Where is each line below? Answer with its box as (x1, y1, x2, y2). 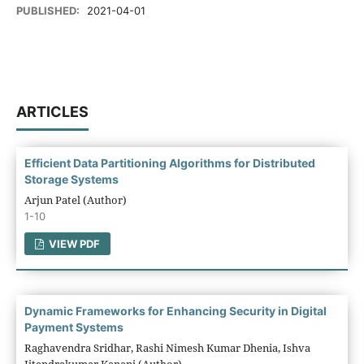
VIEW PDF (46, 236, 101, 250)
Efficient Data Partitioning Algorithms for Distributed (24, 155, 315, 170)
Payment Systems (24, 319, 123, 334)
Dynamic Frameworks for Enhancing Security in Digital (24, 303, 327, 318)
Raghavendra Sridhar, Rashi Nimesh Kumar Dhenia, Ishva (24, 340, 310, 355)
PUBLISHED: (15, 4, 82, 17)
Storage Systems (24, 171, 119, 186)
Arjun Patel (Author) (24, 192, 127, 207)
